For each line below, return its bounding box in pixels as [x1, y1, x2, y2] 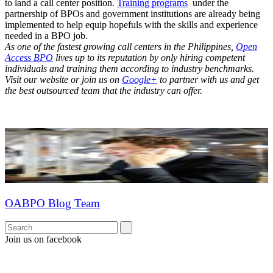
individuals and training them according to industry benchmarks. [5, 63, 254, 74]
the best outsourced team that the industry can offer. [5, 85, 202, 96]
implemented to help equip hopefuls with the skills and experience [5, 19, 258, 30]
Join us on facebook [5, 234, 82, 245]
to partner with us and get [157, 74, 259, 85]
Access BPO [5, 52, 53, 63]
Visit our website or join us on [5, 74, 122, 85]
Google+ [122, 74, 157, 85]
